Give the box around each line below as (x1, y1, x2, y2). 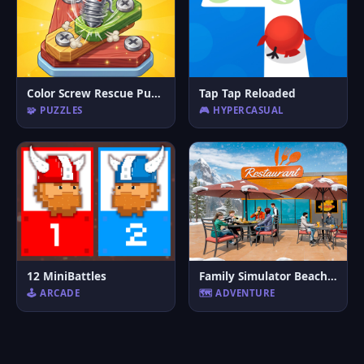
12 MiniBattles (27, 268, 106, 284)
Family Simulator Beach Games (327, 268, 337, 284)
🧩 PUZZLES (27, 103, 83, 116)
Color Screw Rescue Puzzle (151, 84, 161, 101)
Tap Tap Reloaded (199, 84, 296, 101)
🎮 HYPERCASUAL (199, 103, 284, 116)
